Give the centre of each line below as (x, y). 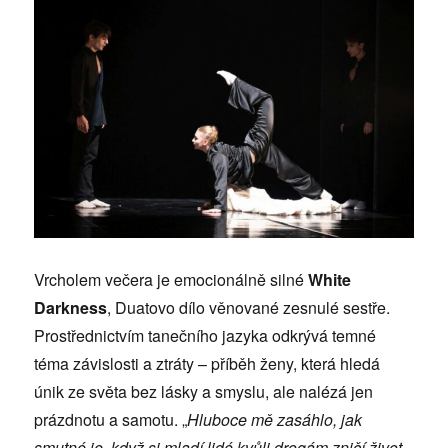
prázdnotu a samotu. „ (111, 419)
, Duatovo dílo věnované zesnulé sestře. (249, 307)
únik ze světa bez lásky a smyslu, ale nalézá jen (204, 391)
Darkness (71, 307)
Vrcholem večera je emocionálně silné (171, 279)
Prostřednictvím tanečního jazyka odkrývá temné (205, 335)
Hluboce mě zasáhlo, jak (275, 419)
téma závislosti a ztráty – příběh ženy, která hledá (207, 363)
